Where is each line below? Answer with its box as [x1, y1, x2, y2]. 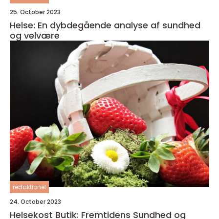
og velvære [10, 29, 60, 42]
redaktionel [13, 183, 46, 191]
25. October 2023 [10, 8, 61, 16]
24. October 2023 [10, 197, 61, 206]
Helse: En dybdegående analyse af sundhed [10, 19, 200, 31]
